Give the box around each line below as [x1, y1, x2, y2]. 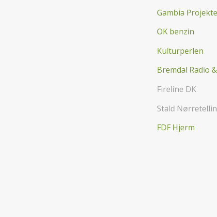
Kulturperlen [157, 45, 203, 56]
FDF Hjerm [157, 122, 195, 133]
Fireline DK [157, 83, 196, 94]
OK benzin [157, 26, 194, 37]
